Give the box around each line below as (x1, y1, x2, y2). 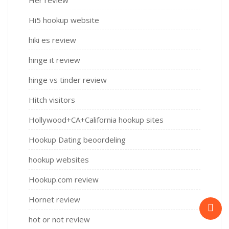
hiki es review (29, 35, 76, 45)
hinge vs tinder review (29, 75, 107, 85)
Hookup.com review (29, 174, 99, 185)
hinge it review (29, 55, 80, 65)
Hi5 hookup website (29, 15, 99, 26)
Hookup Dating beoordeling (29, 134, 126, 145)
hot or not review (29, 214, 90, 225)
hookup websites (29, 154, 89, 165)
